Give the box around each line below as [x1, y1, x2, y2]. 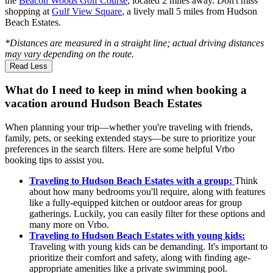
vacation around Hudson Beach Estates [5, 97, 202, 110]
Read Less [10, 61, 48, 71]
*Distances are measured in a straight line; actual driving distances [5, 37, 264, 48]
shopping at [5, 5, 52, 16]
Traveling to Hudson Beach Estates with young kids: [29, 230, 245, 241]
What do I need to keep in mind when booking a [5, 83, 247, 97]
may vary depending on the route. [5, 48, 134, 59]
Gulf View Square [52, 5, 122, 16]
